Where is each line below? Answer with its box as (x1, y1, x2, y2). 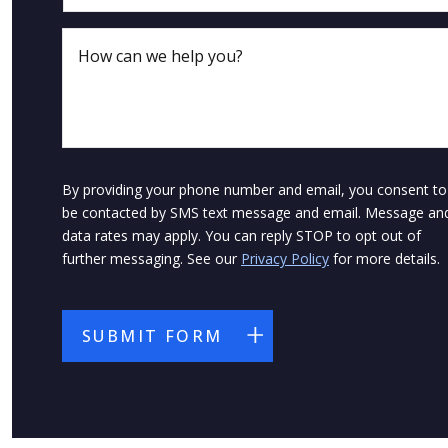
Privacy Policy (241, 249, 329, 268)
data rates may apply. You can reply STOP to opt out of (62, 226, 421, 245)
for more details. (329, 249, 440, 268)
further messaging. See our (62, 249, 241, 268)
